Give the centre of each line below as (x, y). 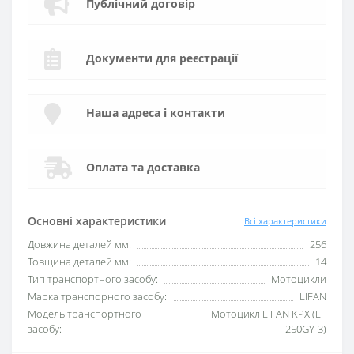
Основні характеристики (97, 221)
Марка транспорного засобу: (97, 296)
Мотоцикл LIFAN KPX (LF (269, 314)
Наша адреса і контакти (156, 113)
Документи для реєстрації (162, 58)
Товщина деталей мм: (79, 262)
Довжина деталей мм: (79, 244)
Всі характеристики (285, 220)
